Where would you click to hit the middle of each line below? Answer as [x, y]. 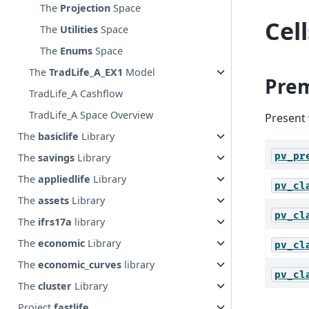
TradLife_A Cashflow [76, 94]
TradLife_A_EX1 [86, 72]
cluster [55, 286]
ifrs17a [55, 222]
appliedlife [64, 179]
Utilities [79, 30]
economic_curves [80, 265]
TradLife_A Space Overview [91, 115]
